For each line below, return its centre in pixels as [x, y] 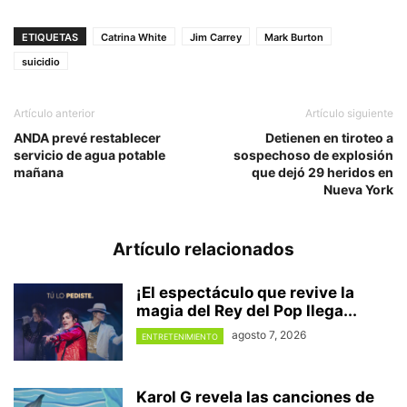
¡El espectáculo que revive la [245, 293]
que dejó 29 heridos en [323, 173]
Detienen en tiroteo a [329, 138]
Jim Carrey [216, 38]
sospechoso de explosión [313, 155]
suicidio [41, 62]
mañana [39, 173]
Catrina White [134, 38]
